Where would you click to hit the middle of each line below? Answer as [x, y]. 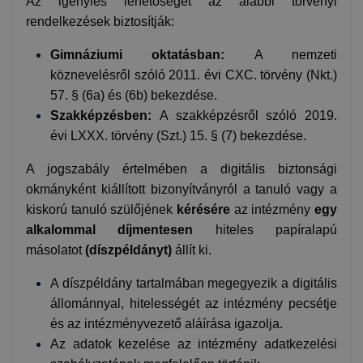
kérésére [203, 209]
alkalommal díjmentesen [110, 229]
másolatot [56, 250]
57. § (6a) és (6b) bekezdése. [134, 95]
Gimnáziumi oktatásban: [138, 54]
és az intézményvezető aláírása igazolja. [167, 323]
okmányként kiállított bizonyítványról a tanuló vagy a [181, 189]
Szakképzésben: [101, 115]
